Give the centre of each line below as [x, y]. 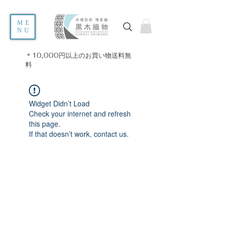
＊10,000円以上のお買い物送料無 [78, 55]
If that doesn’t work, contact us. [79, 134]
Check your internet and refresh [80, 113]
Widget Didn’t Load [59, 103]
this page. [45, 123]
